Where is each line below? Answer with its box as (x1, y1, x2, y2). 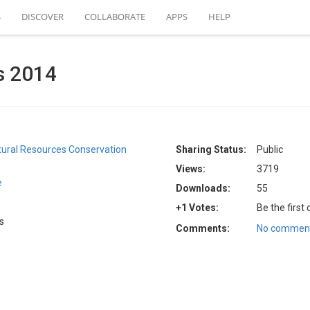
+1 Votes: (176, 202, 219, 213)
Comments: (176, 223, 230, 234)
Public (257, 144, 283, 155)
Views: (176, 163, 206, 174)
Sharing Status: (176, 144, 246, 155)
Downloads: (176, 183, 230, 194)
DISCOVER (21, 10, 64, 23)
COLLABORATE (84, 10, 145, 23)
